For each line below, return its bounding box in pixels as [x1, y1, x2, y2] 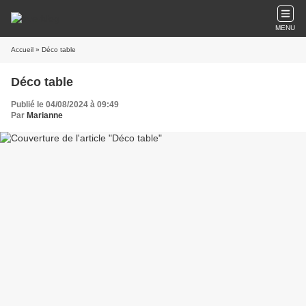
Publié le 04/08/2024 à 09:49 [11, 100, 119, 109]
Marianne [27, 111, 63, 120]
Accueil [11, 46, 33, 53]
